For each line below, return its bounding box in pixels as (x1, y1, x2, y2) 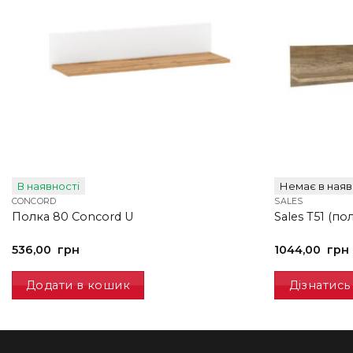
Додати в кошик (26, 277, 131, 292)
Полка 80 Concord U (11, 210, 133, 225)
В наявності (17, 179, 80, 192)
